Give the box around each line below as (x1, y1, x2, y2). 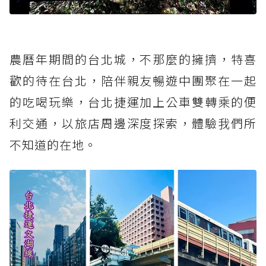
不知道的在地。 (9, 136, 97, 154)
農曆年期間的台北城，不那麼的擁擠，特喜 (9, 50, 256, 68)
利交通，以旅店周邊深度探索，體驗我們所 (9, 115, 256, 132)
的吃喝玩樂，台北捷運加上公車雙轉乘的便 (9, 93, 256, 111)
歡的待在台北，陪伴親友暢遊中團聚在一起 (9, 72, 256, 90)
